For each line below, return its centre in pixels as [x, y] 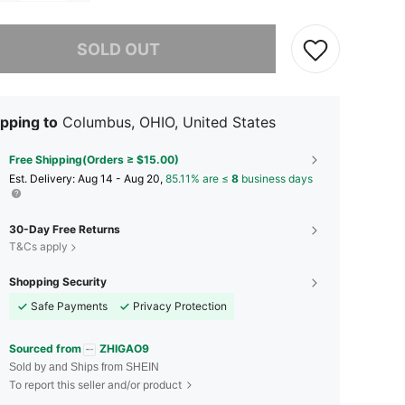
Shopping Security [58, 282]
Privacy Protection [180, 306]
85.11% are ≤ [198, 179]
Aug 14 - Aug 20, [122, 179]
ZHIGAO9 [124, 348]
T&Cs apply [38, 246]
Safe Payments [69, 306]
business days [276, 179]
